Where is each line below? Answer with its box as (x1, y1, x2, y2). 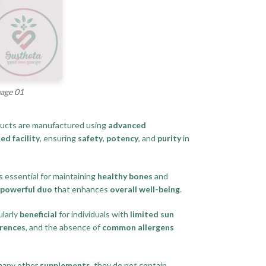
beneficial (20, 208, 57, 219)
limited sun (130, 208, 174, 219)
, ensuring (40, 132, 78, 143)
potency (106, 132, 138, 143)
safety (78, 132, 103, 143)
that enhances (52, 183, 110, 194)
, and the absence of (26, 221, 102, 232)
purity (157, 132, 181, 143)
